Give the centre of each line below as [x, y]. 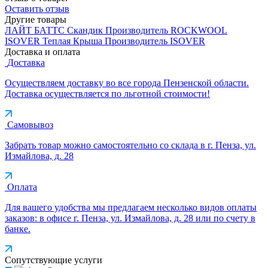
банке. [18, 229]
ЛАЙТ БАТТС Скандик [55, 30]
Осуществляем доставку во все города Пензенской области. [127, 83]
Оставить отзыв [37, 8]
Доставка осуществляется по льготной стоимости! [107, 93]
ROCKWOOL [199, 30]
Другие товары [36, 19]
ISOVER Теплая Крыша [54, 41]
